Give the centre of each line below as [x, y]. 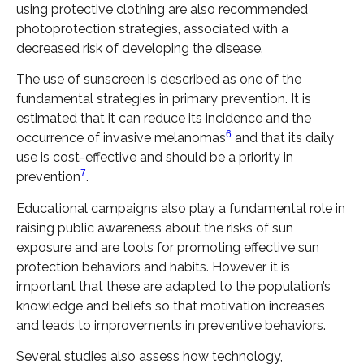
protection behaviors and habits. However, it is [153, 266]
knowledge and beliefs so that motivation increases [171, 305]
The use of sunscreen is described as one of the [159, 80]
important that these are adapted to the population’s [173, 286]
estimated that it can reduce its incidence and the [164, 119]
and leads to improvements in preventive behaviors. [171, 325]
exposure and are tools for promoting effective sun [168, 247]
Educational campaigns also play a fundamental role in [181, 208]
